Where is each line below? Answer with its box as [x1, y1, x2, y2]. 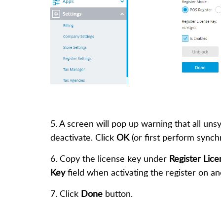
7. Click [50, 187, 81, 199]
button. [103, 187, 133, 199]
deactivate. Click [50, 131, 116, 143]
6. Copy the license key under [50, 152, 169, 164]
